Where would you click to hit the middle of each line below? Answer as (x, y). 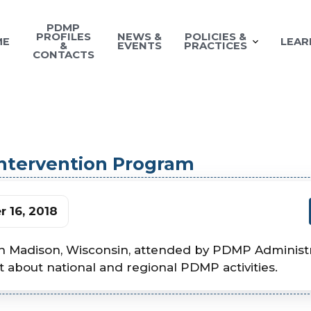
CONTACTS (63, 55)
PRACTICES (216, 46)
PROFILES (63, 37)
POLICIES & (216, 37)
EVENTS (140, 46)
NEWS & (140, 37)
